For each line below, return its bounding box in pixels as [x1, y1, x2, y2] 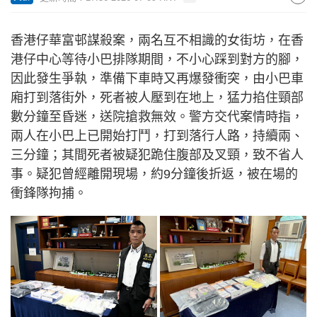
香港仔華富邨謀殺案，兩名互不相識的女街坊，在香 [11, 33, 304, 47]
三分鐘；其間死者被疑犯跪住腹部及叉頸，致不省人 [11, 148, 304, 162]
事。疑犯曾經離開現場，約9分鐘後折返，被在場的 [11, 167, 298, 181]
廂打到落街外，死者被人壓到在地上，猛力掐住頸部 [11, 91, 304, 105]
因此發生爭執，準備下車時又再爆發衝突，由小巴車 [11, 71, 304, 86]
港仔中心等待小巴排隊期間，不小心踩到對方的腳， [11, 52, 304, 67]
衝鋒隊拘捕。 [11, 186, 87, 200]
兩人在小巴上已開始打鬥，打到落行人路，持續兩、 [11, 129, 304, 143]
